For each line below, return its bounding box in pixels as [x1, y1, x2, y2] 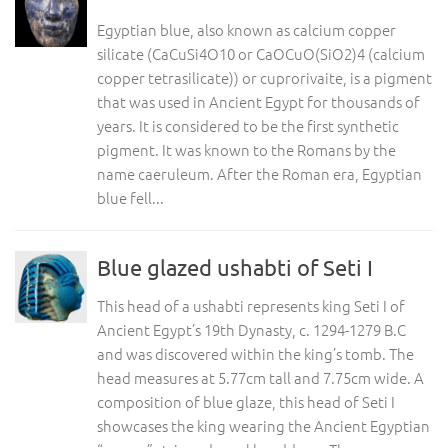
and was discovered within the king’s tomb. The [97, 343, 414, 364]
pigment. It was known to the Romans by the [97, 139, 396, 160]
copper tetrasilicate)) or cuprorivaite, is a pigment [97, 67, 432, 88]
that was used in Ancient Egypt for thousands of [97, 91, 420, 112]
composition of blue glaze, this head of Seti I [97, 391, 395, 412]
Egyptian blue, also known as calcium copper [97, 19, 396, 40]
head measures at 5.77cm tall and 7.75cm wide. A [97, 367, 424, 388]
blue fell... [97, 187, 164, 208]
